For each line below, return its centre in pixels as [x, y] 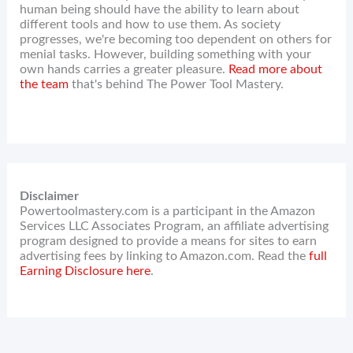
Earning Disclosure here [85, 271]
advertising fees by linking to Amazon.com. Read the [165, 256]
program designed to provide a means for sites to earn [169, 241]
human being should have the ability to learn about [160, 9]
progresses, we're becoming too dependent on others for [176, 39]
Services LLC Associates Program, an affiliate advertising [175, 226]
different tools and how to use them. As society [150, 24]
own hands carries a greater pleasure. [124, 69]
